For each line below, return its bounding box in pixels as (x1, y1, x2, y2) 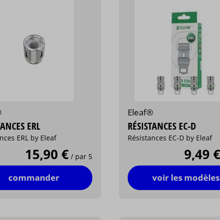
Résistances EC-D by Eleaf (128, 133, 213, 142)
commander (8, 171, 60, 183)
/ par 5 (70, 151, 92, 161)
